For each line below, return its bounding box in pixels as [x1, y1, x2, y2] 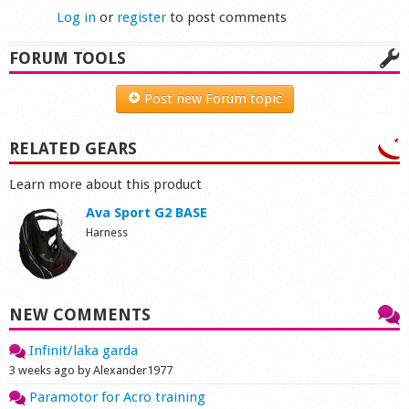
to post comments [166, 9, 288, 26]
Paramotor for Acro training [26, 389, 205, 405]
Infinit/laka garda [26, 342, 138, 359]
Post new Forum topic [140, 89, 282, 107]
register [117, 9, 167, 26]
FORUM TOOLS [9, 47, 126, 68]
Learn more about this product [9, 175, 202, 193]
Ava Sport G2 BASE [86, 204, 207, 221]
